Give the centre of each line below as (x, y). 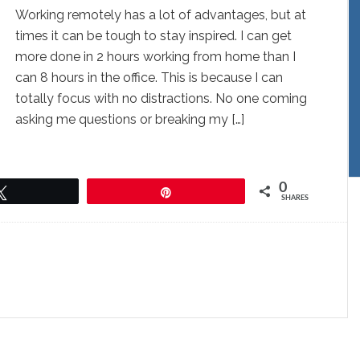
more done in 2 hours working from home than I (155, 57)
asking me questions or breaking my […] (130, 119)
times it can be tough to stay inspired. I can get (153, 36)
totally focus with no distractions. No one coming (161, 98)
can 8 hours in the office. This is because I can (149, 78)
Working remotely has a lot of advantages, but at (161, 15)
